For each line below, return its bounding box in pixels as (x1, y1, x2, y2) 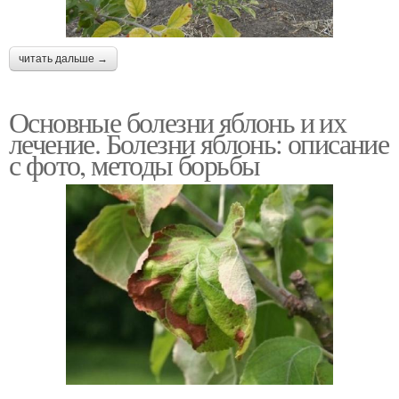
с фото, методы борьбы (9, 144, 260, 183)
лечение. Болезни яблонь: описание (9, 123, 389, 162)
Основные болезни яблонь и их (9, 102, 346, 141)
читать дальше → (19, 52, 108, 65)
